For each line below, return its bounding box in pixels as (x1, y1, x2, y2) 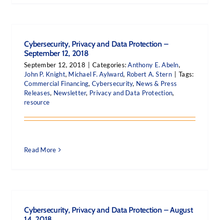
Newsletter (53, 89, 86, 97)
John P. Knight (24, 70, 65, 78)
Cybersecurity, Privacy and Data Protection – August (24, 205, 193, 215)
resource (24, 98, 50, 106)
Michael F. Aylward (68, 70, 124, 78)
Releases (24, 89, 51, 97)
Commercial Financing (24, 80, 89, 87)
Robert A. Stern (126, 70, 172, 78)
